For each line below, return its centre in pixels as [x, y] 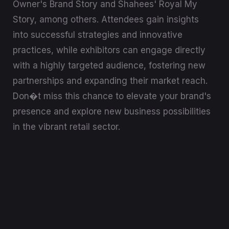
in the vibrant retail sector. [67, 127]
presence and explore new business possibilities [112, 112]
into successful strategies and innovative [98, 35]
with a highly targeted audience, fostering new [109, 66]
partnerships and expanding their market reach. [110, 81]
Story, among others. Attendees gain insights [106, 20]
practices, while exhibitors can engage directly [109, 50]
